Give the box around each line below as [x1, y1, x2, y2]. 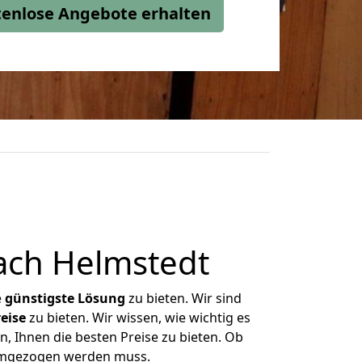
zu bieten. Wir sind [125, 289, 242, 307]
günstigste [5, 289, 74, 307]
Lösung [78, 289, 125, 307]
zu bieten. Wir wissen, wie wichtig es [25, 309, 250, 326]
